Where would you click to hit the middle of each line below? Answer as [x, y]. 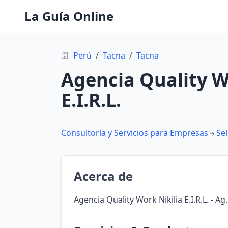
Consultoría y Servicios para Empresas [135, 133]
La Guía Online [69, 16]
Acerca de [103, 176]
